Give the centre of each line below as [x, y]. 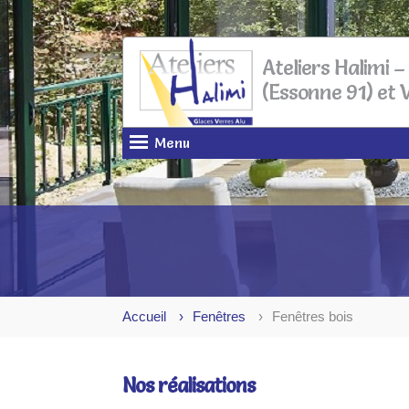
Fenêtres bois [313, 316]
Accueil [145, 316]
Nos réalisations [189, 386]
